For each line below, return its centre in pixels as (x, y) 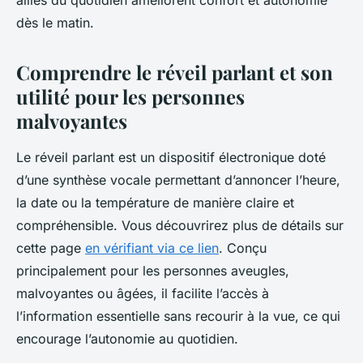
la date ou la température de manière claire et (155, 203)
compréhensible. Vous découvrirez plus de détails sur (180, 226)
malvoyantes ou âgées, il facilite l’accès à (143, 294)
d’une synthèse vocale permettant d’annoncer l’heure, (178, 180)
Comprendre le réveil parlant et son (175, 73)
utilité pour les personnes (130, 97)
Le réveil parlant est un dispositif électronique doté (171, 158)
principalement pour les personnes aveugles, (153, 271)
